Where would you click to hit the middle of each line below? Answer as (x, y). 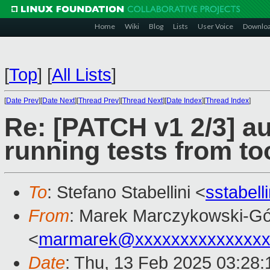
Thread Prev (99, 101)
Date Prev (22, 101)
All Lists (82, 75)
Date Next (58, 101)
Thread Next (143, 101)
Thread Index (227, 101)
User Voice (215, 26)
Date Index (184, 101)
